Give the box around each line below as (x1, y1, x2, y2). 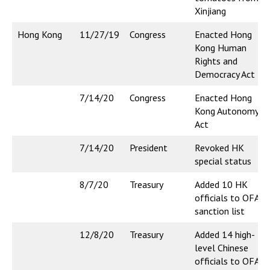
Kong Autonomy (195, 105, 259, 118)
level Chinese (195, 242, 248, 254)
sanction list (195, 205, 245, 218)
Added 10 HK (195, 178, 248, 191)
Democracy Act (195, 68, 255, 81)
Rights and (195, 55, 237, 67)
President (130, 142, 168, 154)
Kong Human (195, 42, 246, 54)
